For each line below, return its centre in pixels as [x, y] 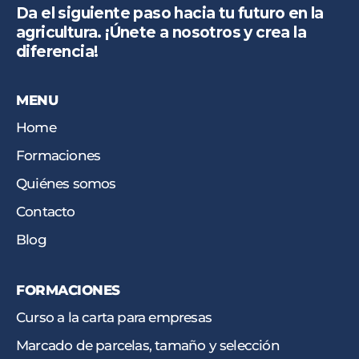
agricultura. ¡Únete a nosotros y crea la [161, 33]
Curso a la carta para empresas [114, 318]
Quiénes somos [66, 184]
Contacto [46, 212]
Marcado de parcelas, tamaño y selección [148, 346]
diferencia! [57, 52]
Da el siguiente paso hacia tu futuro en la [170, 14]
